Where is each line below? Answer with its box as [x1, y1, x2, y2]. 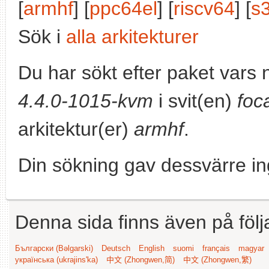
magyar [238, 244, 264, 253]
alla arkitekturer [66, 26, 199, 47]
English [139, 244, 165, 253]
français [202, 244, 230, 253]
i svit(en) [153, 90, 237, 112]
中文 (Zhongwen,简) [106, 255, 175, 264]
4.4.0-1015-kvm [18, 90, 153, 112]
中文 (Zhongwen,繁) [183, 255, 252, 264]
